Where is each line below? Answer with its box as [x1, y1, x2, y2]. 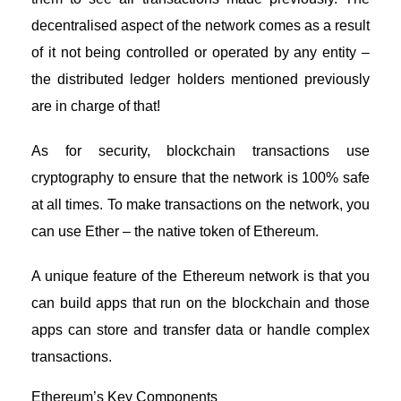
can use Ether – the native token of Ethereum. [31, 224, 319, 240]
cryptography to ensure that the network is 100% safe [31, 170, 370, 186]
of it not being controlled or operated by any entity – [31, 45, 370, 61]
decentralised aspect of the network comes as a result [31, 18, 370, 34]
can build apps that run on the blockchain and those [31, 295, 370, 311]
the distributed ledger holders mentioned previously [31, 72, 370, 88]
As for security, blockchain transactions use [31, 143, 370, 159]
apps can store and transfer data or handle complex [31, 322, 370, 338]
